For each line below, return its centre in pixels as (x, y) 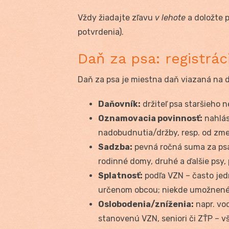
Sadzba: (115, 147)
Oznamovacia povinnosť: (150, 118)
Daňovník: (119, 104)
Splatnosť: (120, 175)
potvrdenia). (101, 32)
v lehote (170, 17)
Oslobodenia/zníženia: (146, 204)
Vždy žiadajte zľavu (116, 17)
